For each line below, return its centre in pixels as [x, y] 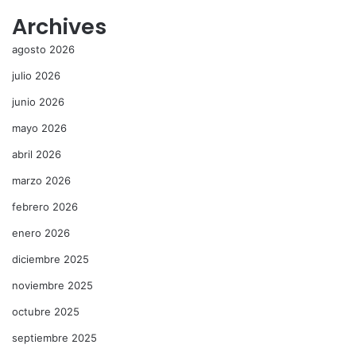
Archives [59, 27]
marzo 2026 [41, 181]
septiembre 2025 [54, 338]
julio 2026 [36, 76]
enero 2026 [41, 233]
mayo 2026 [39, 128]
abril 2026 [37, 155]
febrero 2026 [45, 207]
